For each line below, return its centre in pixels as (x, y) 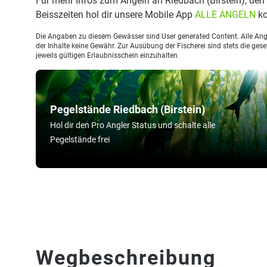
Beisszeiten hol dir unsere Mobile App (115, 15)
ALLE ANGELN (225, 15)
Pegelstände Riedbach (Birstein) (128, 109)
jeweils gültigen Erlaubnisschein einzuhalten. (108, 55)
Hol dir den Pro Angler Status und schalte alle (133, 125)
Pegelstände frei (80, 139)
